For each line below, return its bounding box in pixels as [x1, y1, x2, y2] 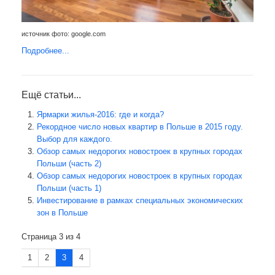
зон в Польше [37, 208, 88, 218]
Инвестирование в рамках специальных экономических [37, 196, 243, 206]
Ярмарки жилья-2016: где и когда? [37, 110, 164, 120]
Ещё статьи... [21, 90, 81, 101]
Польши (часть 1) [37, 184, 101, 193]
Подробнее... [21, 46, 69, 56]
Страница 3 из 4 [21, 232, 80, 242]
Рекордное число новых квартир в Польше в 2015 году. [37, 122, 243, 132]
